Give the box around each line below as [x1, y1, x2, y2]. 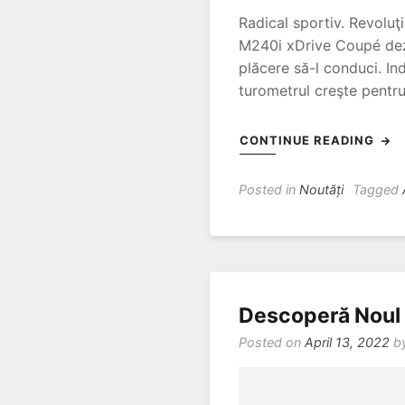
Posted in [239, 182, 299, 198]
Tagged [353, 182, 402, 198]
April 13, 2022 [305, 334, 390, 351]
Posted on [239, 334, 305, 351]
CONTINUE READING [240, 133, 378, 148]
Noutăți [299, 182, 344, 198]
